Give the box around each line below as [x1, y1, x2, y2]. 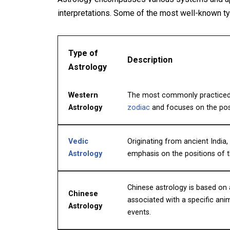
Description [127, 55, 172, 65]
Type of [68, 48, 98, 58]
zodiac [127, 103, 150, 112]
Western [68, 91, 98, 100]
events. [127, 208, 151, 217]
